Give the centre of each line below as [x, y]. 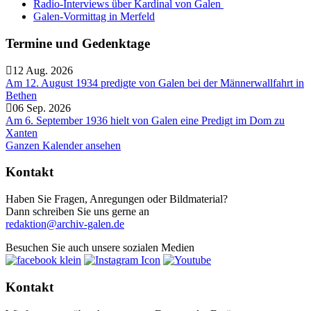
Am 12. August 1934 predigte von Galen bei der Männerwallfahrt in [155, 83]
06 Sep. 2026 [42, 108]
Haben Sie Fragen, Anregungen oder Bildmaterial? [117, 199]
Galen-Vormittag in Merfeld [94, 17]
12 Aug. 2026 [43, 70]
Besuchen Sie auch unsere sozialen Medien [100, 248]
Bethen [21, 95]
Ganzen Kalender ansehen [63, 145]
